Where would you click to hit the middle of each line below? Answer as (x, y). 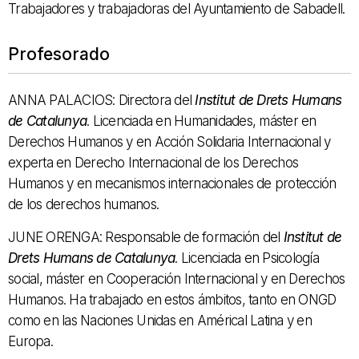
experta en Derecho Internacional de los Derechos (153, 163)
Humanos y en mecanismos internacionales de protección (172, 184)
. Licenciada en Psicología (247, 258)
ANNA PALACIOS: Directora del (102, 101)
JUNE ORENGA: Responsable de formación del (146, 238)
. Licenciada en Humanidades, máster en (202, 121)
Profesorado (59, 54)
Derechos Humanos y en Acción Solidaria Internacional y (169, 142)
